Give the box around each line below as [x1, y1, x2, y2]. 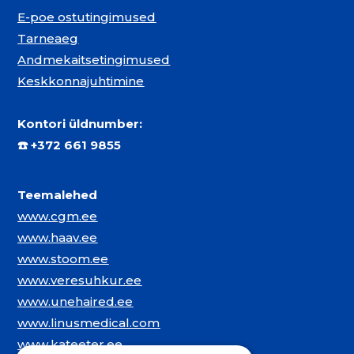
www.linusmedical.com [17, 315, 160, 330]
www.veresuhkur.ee [17, 273, 142, 288]
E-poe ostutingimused [17, 9, 156, 24]
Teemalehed [17, 187, 98, 202]
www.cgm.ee [17, 209, 98, 224]
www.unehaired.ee [17, 294, 134, 309]
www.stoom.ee [17, 251, 109, 266]
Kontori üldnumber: [17, 116, 143, 131]
